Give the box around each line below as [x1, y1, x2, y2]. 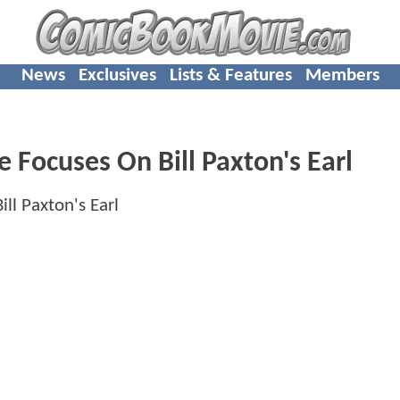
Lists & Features [169, 65, 292, 85]
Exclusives [78, 65, 156, 85]
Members [304, 65, 379, 85]
